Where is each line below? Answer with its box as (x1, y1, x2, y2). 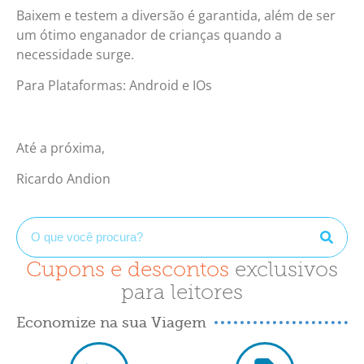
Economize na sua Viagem (16, 314, 206, 331)
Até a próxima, (16, 138, 105, 157)
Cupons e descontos (26, 257, 235, 281)
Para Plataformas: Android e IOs (16, 76, 212, 95)
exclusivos (235, 257, 338, 281)
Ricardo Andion (16, 170, 110, 188)
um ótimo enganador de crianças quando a (16, 25, 282, 44)
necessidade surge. (16, 45, 134, 63)
